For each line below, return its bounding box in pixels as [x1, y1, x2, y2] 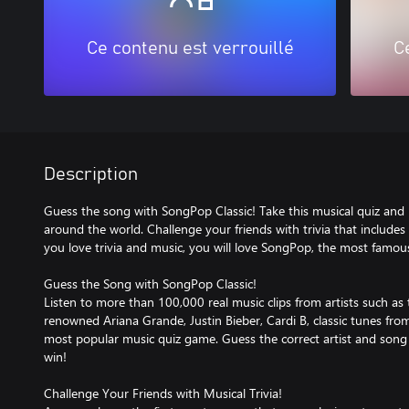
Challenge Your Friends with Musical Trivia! [44, 383, 282, 402]
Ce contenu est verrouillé [86, 38, 294, 58]
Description [44, 164, 138, 184]
